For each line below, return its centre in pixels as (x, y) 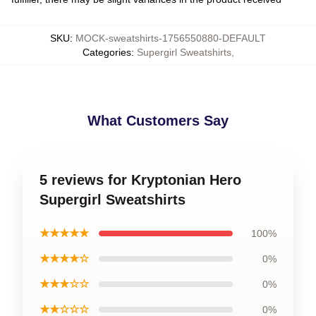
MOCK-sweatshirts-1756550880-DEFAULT (171, 38)
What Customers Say (158, 121)
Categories (107, 52)
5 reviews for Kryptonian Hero (140, 180)
